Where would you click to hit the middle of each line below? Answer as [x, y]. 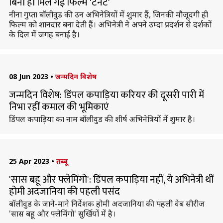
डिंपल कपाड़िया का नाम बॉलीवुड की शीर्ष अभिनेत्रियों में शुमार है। [102, 119]
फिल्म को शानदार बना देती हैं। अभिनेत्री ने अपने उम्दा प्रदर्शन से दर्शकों [110, 24]
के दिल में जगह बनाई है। [44, 34]
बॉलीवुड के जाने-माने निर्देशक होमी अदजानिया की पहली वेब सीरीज [107, 204]
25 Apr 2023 [29, 161]
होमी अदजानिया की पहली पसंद [64, 192]
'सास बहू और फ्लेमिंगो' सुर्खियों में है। [62, 214]
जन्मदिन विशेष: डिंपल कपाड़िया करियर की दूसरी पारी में [106, 95]
